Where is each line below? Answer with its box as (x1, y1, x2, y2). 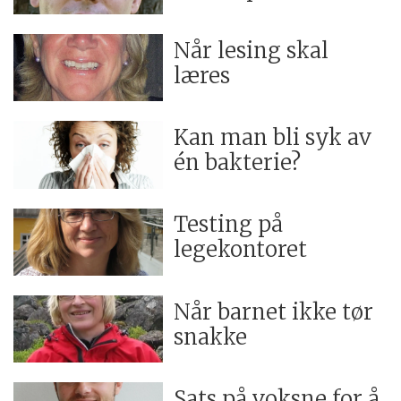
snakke (174, 322, 248, 351)
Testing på (174, 210, 284, 239)
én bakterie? (174, 149, 302, 177)
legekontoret (174, 235, 308, 264)
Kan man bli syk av (174, 124, 372, 152)
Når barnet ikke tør (174, 297, 374, 326)
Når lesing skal (174, 37, 329, 64)
